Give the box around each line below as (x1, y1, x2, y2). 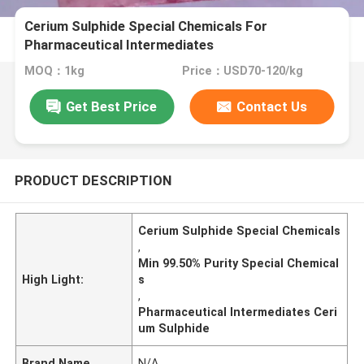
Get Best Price (66, 97, 158, 115)
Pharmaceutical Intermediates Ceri (138, 305, 338, 318)
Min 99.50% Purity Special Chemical (138, 256, 340, 270)
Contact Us (236, 97, 308, 115)
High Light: (22, 272, 84, 286)
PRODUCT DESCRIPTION (14, 171, 171, 188)
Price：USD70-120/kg (181, 64, 303, 78)
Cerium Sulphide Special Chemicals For (24, 18, 268, 35)
